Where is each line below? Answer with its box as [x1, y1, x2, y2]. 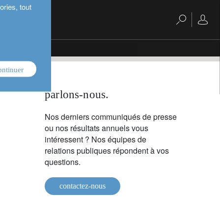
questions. [45, 156, 81, 167]
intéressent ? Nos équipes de [45, 134, 146, 145]
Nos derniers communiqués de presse [45, 111, 177, 122]
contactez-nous [59, 182, 106, 190]
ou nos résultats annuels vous [45, 122, 148, 134]
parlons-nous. [45, 88, 109, 101]
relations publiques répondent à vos [45, 145, 169, 156]
